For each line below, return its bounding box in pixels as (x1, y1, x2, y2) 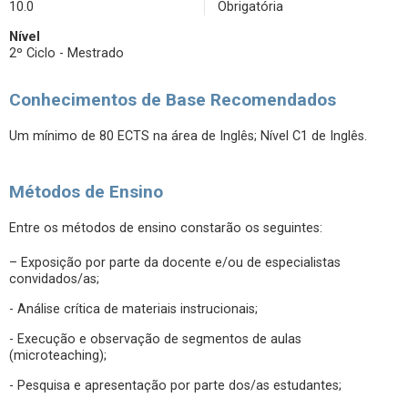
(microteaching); (9, 348, 107, 363)
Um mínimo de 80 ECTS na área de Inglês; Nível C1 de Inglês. (9, 128, 367, 144)
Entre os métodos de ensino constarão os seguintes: (9, 220, 322, 236)
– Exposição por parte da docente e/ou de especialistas (9, 255, 341, 270)
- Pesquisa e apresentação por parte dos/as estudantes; (9, 378, 342, 393)
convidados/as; (9, 271, 99, 287)
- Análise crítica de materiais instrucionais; (9, 301, 258, 317)
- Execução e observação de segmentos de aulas (9, 331, 301, 347)
